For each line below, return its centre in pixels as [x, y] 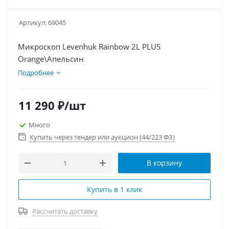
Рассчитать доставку [65, 211]
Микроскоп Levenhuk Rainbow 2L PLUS [89, 47]
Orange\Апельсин [51, 59]
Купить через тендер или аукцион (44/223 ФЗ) [102, 137]
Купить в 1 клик [114, 189]
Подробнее [36, 73]
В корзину [164, 163]
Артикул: [33, 22]
